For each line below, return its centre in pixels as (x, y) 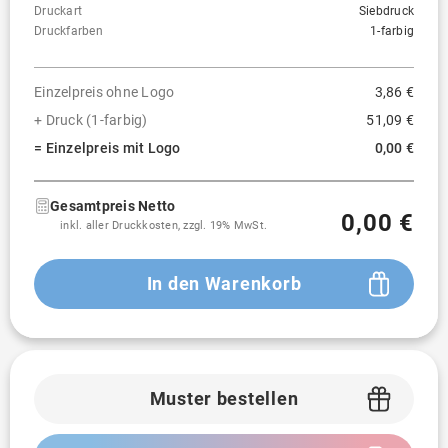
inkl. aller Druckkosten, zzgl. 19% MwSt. (163, 225)
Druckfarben (68, 31)
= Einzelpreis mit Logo (107, 148)
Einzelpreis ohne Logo (104, 92)
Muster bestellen (224, 398)
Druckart (58, 11)
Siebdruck (386, 11)
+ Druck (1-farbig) (91, 120)
